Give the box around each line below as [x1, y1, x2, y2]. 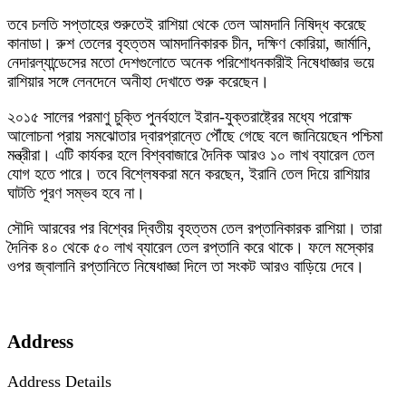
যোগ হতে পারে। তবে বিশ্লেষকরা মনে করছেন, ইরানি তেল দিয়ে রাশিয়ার [7, 165, 370, 184]
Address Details [7, 372, 111, 391]
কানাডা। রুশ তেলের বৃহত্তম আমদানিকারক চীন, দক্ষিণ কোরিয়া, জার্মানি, [7, 34, 372, 53]
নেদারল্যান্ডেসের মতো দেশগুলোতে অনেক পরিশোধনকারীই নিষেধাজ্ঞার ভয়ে [7, 53, 374, 72]
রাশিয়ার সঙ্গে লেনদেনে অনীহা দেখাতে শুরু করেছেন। [7, 72, 269, 92]
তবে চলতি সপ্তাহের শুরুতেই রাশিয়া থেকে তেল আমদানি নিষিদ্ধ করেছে [7, 15, 366, 34]
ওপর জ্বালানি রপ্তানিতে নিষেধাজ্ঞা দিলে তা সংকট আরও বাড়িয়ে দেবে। [7, 257, 364, 276]
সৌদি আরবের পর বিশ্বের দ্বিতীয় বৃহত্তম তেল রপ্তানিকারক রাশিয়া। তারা [7, 219, 382, 238]
